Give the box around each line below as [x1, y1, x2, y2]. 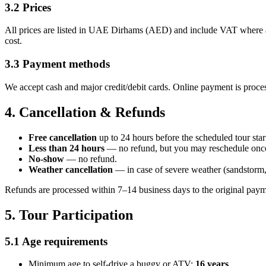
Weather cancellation [28, 164, 113, 175]
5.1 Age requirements [5, 235, 107, 248]
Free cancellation [28, 132, 97, 142]
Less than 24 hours [28, 142, 104, 153]
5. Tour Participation [5, 207, 133, 223]
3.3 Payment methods [5, 58, 110, 71]
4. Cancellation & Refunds [5, 104, 165, 120]
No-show [28, 153, 64, 164]
